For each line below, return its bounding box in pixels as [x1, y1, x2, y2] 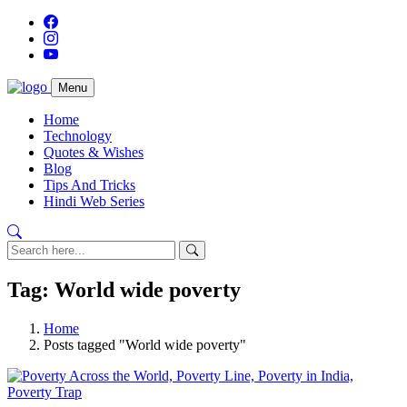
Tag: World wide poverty [7, 277, 241, 302]
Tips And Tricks [44, 177, 135, 193]
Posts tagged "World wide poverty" [44, 336, 246, 352]
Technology [44, 128, 112, 144]
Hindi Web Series [44, 194, 144, 209]
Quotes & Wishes [44, 144, 144, 160]
